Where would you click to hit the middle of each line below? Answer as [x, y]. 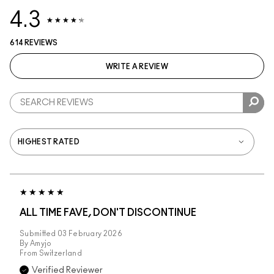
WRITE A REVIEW [137, 67]
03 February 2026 [90, 234]
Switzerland [60, 254]
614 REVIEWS [34, 43]
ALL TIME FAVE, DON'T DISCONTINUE [108, 213]
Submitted [39, 234]
